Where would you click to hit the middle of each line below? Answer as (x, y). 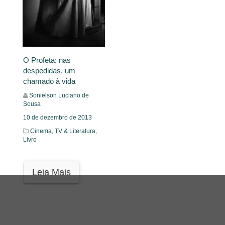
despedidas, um (49, 71)
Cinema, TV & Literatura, (64, 131)
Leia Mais (51, 173)
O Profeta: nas (47, 60)
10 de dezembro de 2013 (58, 118)
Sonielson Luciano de (59, 96)
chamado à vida (49, 81)
